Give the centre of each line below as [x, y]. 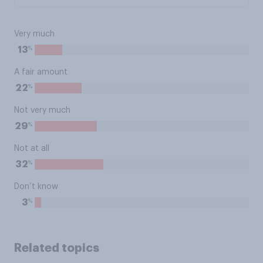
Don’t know [36, 187]
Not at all [32, 149]
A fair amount [41, 72]
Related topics [57, 248]
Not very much [42, 110]
